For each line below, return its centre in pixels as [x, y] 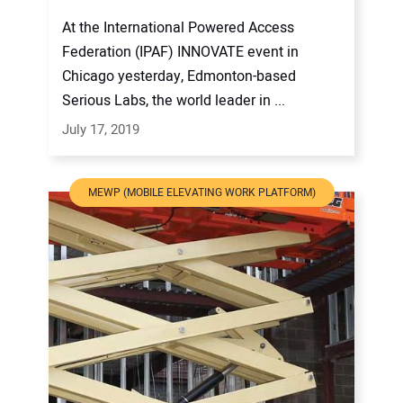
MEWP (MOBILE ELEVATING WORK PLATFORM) [201, 192]
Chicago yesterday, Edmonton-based [179, 76]
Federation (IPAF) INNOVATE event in [180, 52]
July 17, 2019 [101, 129]
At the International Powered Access [178, 27]
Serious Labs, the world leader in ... [174, 100]
